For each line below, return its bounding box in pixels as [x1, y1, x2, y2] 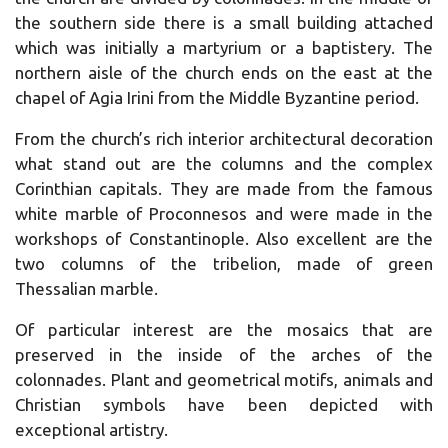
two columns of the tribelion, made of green [15, 253, 433, 273]
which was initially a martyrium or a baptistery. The [15, 37, 433, 57]
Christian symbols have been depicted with [15, 394, 433, 414]
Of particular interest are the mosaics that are [15, 319, 433, 339]
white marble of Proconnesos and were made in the [15, 203, 433, 223]
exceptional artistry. [15, 419, 172, 439]
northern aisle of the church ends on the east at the [15, 62, 433, 82]
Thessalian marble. [15, 278, 158, 298]
